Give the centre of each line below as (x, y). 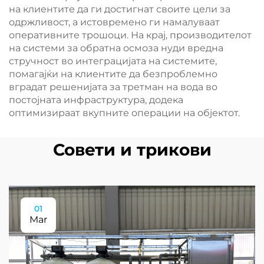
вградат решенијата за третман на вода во (113, 87)
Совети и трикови (132, 150)
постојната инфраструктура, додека (96, 100)
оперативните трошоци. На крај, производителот (130, 35)
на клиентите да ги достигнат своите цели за (120, 9)
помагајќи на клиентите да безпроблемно (113, 74)
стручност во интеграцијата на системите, (113, 61)
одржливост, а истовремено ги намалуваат (114, 22)
